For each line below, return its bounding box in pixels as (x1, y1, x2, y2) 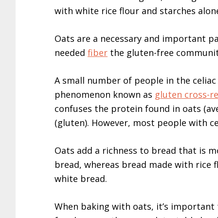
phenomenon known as (54, 88, 155, 100)
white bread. (54, 172, 107, 184)
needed (54, 46, 88, 58)
